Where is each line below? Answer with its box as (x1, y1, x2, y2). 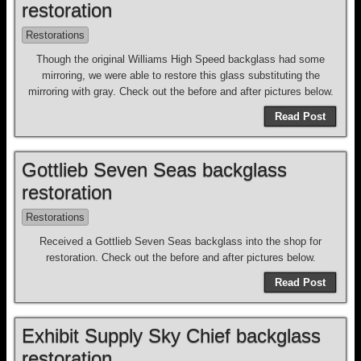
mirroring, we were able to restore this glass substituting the (41, 69, 320, 81)
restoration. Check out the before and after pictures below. (45, 251, 316, 263)
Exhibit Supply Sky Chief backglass (22, 325, 321, 346)
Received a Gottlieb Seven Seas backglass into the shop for (39, 235, 322, 247)
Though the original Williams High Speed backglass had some (36, 53, 325, 65)
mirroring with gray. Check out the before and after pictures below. (27, 85, 334, 98)
